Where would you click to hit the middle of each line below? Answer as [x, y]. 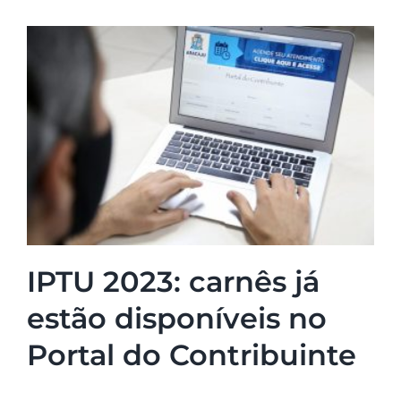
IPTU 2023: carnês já [173, 282]
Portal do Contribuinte [191, 355]
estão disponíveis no [176, 319]
